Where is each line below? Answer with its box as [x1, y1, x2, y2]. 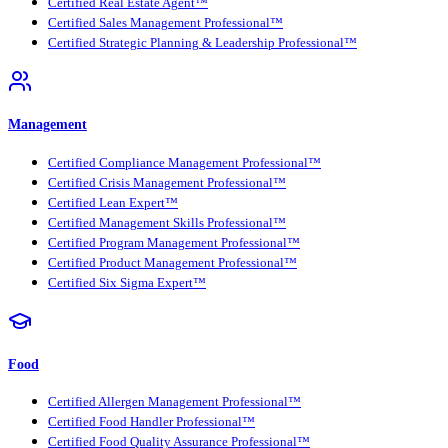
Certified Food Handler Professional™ [48, 414, 255, 429]
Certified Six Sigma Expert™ [48, 275, 206, 290]
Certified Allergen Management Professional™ [48, 394, 301, 409]
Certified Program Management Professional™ [48, 235, 300, 250]
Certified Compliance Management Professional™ [48, 155, 321, 170]
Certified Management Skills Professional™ [48, 215, 286, 230]
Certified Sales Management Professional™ [48, 16, 283, 31]
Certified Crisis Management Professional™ [48, 175, 286, 190]
